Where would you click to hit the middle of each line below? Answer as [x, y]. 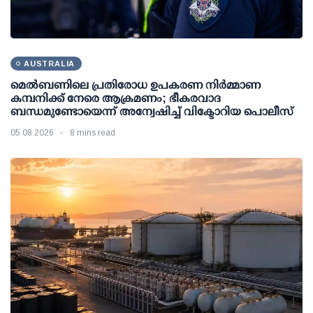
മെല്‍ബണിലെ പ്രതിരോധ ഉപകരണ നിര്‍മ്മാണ [136, 85]
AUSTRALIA [50, 64]
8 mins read [93, 133]
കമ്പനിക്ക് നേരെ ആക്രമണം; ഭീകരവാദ [116, 99]
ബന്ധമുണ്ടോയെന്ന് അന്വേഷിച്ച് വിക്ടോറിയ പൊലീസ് [152, 112]
